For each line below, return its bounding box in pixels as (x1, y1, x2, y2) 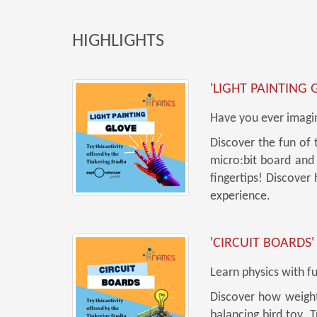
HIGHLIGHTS (72, 32, 164, 51)
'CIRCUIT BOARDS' (210, 236, 314, 250)
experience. (210, 190, 270, 203)
